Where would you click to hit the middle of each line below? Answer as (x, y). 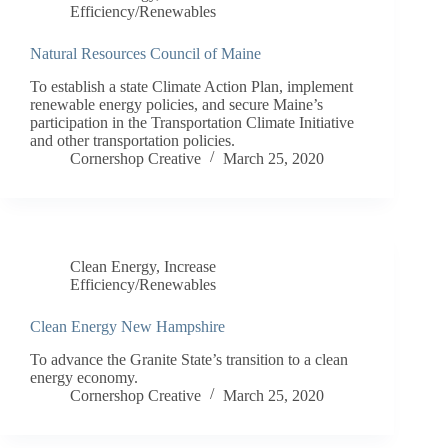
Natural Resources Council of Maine (145, 54)
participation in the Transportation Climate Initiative (192, 122)
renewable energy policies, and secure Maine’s (176, 104)
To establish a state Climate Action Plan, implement (191, 86)
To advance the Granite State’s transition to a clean (189, 359)
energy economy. (84, 377)
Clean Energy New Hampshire (127, 326)
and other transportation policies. (132, 140)
